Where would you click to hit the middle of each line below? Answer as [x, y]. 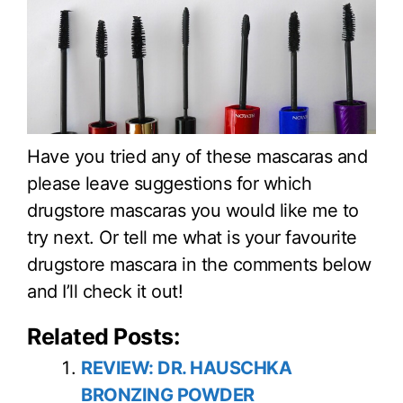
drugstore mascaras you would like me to [193, 211]
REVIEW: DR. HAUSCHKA [186, 368]
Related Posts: [103, 337]
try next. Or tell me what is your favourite [192, 238]
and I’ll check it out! [105, 292]
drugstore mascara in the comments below [199, 265]
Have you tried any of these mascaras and [197, 157]
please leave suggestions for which [169, 184]
